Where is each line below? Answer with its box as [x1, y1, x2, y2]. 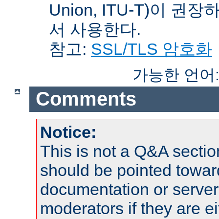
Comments [35, 88, 136, 110]
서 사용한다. [49, 20, 141, 39]
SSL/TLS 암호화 [91, 39, 212, 58]
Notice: [40, 122, 96, 141]
